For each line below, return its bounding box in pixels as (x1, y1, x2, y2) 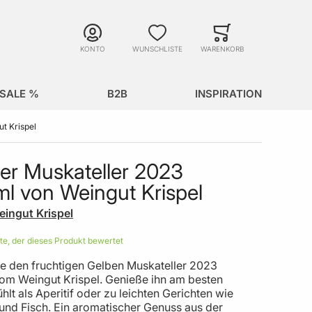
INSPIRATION (195, 86, 262, 100)
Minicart (254, 38, 281, 47)
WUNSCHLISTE (132, 44, 182, 53)
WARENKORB (200, 44, 244, 53)
